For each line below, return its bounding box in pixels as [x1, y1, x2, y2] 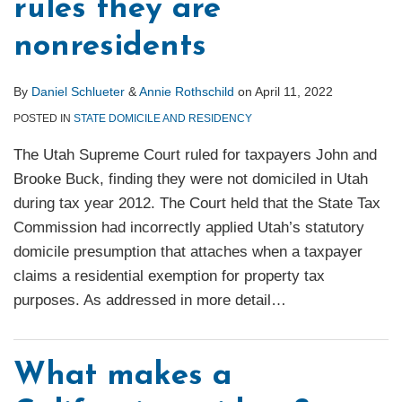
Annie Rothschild [139, 84, 234, 100]
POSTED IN [13, 112, 74, 126]
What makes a [13, 361, 232, 393]
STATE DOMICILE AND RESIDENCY [74, 112, 252, 126]
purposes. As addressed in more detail [13, 292, 271, 310]
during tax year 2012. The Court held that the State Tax [13, 195, 380, 213]
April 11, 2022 [255, 84, 333, 100]
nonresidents [13, 31, 206, 64]
